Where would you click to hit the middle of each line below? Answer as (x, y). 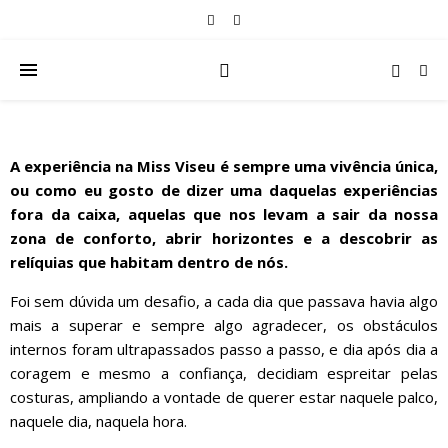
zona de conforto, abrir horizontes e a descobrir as (224, 238)
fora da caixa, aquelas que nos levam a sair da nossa (224, 214)
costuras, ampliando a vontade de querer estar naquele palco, (224, 397)
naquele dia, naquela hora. (100, 421)
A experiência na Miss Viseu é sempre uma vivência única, (224, 166)
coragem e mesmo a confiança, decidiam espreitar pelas (224, 373)
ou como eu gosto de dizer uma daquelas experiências (224, 190)
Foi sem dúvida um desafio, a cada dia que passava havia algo (224, 301)
